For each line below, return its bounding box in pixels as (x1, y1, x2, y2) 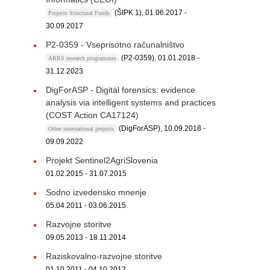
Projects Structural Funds (48, 10, 110, 16)
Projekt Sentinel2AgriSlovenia (46, 155, 158, 165)
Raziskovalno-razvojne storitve (46, 251, 162, 261)
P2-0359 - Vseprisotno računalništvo (46, 40, 184, 49)
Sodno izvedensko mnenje (46, 187, 146, 197)
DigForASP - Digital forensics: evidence (46, 85, 195, 95)
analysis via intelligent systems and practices (46, 98, 216, 107)
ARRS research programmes (48, 55, 116, 61)
